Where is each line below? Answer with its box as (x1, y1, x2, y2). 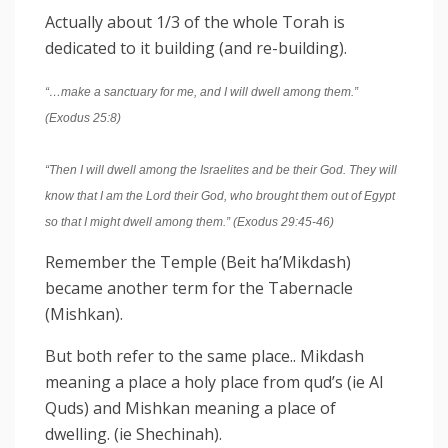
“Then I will (45, 162, 107, 177)
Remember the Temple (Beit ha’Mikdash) (45, 250, 351, 273)
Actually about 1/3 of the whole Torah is (45, 10, 345, 33)
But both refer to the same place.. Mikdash (45, 344, 364, 367)
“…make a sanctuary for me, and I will (45, 84, 251, 99)
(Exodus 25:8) (45, 110, 121, 125)
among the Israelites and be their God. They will (136, 162, 397, 177)
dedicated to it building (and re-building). (45, 36, 347, 59)
